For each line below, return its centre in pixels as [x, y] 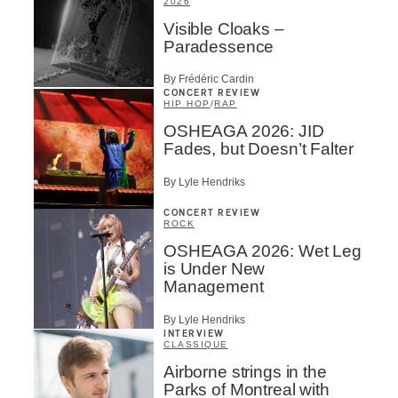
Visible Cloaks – [224, 28]
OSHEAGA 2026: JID [244, 131]
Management [214, 287]
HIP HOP [187, 104]
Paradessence [219, 46]
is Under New [215, 269]
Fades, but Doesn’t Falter [259, 149]
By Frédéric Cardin [209, 80]
